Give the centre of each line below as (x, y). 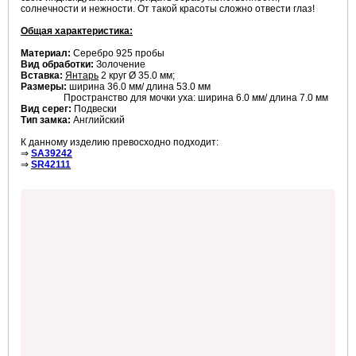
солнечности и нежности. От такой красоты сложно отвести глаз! (168, 9)
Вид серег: (46, 109)
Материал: (46, 54)
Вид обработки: (57, 65)
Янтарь (82, 76)
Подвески (94, 109)
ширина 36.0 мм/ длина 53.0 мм (139, 87)
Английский (98, 120)
